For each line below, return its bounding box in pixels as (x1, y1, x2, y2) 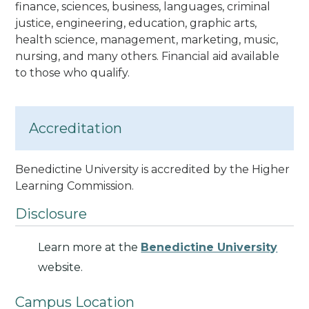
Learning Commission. (15, 179, 134, 192)
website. (38, 260, 83, 274)
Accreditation (29, 119, 123, 137)
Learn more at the (38, 240, 141, 254)
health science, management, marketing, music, (15, 32, 279, 46)
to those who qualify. (15, 66, 130, 79)
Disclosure (15, 205, 88, 222)
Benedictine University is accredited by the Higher (15, 162, 290, 176)
